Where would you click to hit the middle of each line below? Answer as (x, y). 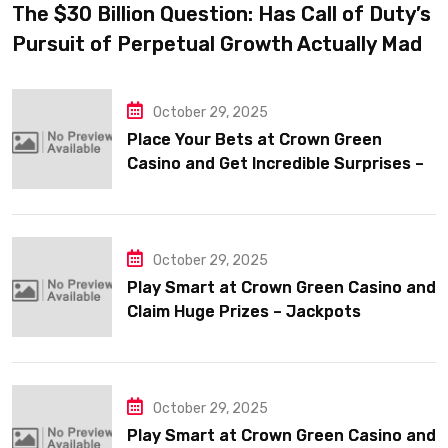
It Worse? (58, 73)
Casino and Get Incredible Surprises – (275, 163)
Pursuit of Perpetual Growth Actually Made (223, 43)
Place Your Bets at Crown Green (254, 139)
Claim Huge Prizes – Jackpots (244, 311)
